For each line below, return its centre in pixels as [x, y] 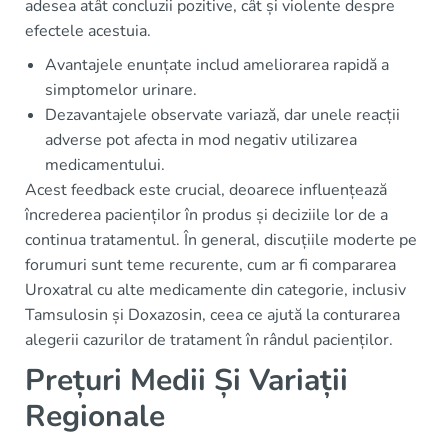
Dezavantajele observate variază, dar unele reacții [222, 115]
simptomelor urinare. [121, 90]
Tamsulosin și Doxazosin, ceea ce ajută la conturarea [212, 315]
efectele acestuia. [88, 31]
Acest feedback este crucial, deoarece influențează [206, 190]
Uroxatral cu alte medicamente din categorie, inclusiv [215, 290]
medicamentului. [105, 165]
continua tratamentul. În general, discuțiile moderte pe [221, 240]
